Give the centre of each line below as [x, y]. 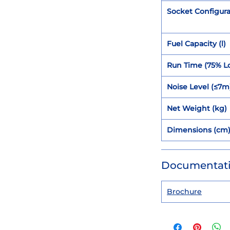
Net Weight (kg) [197, 108]
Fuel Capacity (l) [196, 44]
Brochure [184, 191]
